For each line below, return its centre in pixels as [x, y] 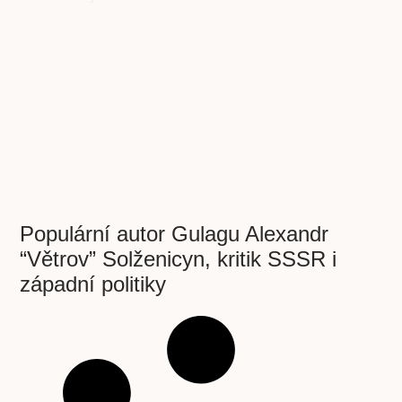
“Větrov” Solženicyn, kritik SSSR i [179, 259]
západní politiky [93, 284]
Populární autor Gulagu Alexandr [175, 234]
